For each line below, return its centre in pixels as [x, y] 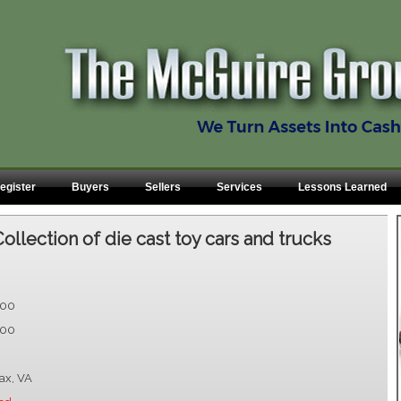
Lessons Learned [342, 187]
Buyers [90, 187]
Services [239, 187]
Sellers [162, 187]
